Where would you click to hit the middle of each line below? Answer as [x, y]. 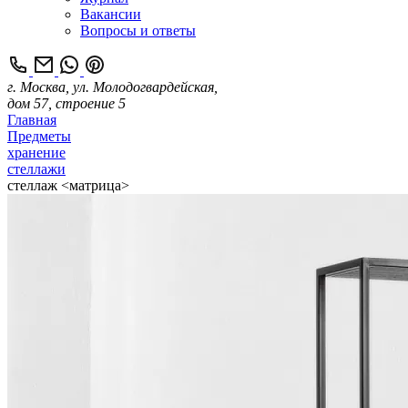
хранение [36, 153]
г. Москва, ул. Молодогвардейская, [112, 87]
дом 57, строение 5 [66, 103]
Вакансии [111, 14]
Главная [32, 120]
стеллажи [36, 169]
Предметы [39, 136]
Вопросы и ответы [138, 31]
